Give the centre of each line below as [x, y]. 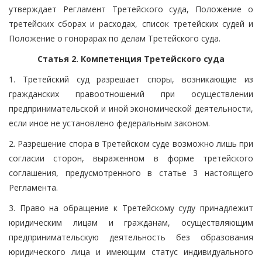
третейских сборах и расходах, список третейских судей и [131, 23]
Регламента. [33, 187]
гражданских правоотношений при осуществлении [131, 94]
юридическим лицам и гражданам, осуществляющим [131, 222]
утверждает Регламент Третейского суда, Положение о [131, 9]
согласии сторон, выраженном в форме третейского [131, 158]
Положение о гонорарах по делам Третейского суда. [115, 38]
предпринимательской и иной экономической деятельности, [131, 108]
